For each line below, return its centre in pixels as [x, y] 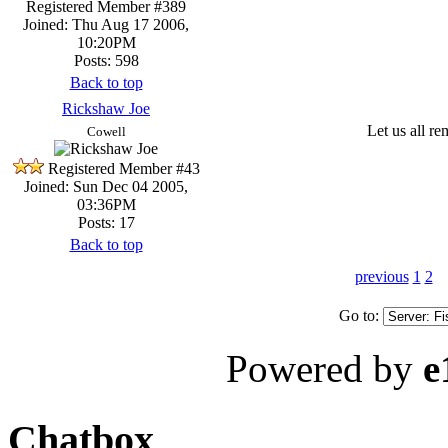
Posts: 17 [106, 222]
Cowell [106, 131]
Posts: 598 [106, 60]
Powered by [324, 368]
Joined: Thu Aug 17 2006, [106, 24]
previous [381, 276]
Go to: [361, 315]
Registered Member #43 [123, 168]
